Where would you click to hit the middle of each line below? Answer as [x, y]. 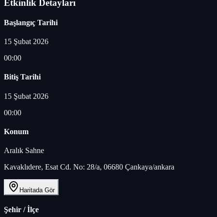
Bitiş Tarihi [22, 77]
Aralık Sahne [24, 151]
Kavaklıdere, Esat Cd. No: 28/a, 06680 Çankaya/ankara [89, 167]
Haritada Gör [37, 190]
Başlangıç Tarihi [31, 22]
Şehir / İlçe [21, 210]
